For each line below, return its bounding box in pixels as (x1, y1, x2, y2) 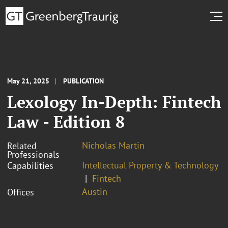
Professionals (7, 148, 60, 160)
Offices (7, 186, 34, 198)
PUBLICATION (63, 76, 104, 85)
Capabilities (7, 159, 53, 172)
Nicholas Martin (82, 139, 145, 151)
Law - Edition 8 (7, 110, 125, 132)
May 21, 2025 (7, 76, 49, 85)
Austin (82, 185, 107, 197)
